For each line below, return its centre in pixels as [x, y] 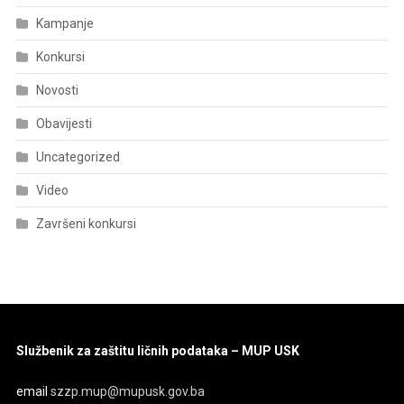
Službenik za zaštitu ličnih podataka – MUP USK [158, 350]
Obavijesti [64, 123]
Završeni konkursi [86, 223]
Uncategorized [78, 156]
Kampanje [64, 23]
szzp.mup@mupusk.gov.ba [128, 391]
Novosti [57, 90]
